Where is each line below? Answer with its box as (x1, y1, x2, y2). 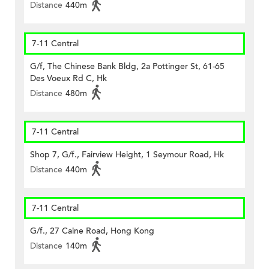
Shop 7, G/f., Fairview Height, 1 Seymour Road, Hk (30, 149, 224, 161)
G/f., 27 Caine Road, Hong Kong (30, 225, 154, 237)
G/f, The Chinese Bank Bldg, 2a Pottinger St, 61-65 (30, 61, 225, 73)
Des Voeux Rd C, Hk (30, 73, 107, 85)
